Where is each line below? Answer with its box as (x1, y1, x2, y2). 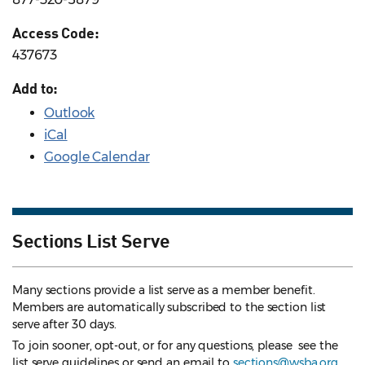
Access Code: (12, 24, 99, 42)
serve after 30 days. (12, 317, 117, 332)
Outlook (44, 105, 95, 121)
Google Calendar (44, 149, 150, 165)
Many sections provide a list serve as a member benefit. (12, 283, 315, 298)
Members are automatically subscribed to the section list (12, 300, 327, 315)
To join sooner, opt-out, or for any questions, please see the (12, 338, 338, 354)
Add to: (12, 79, 59, 98)
